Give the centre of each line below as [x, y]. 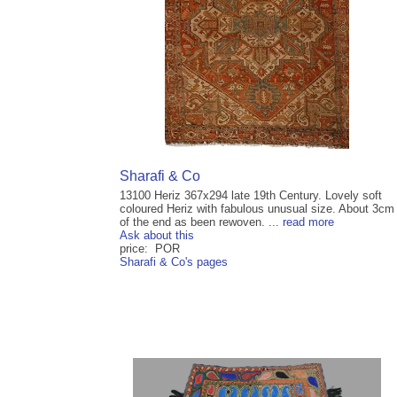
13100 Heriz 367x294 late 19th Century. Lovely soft [251, 196]
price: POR [150, 249]
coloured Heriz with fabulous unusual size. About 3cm [257, 209]
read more [308, 222]
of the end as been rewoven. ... [201, 222]
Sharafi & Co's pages [174, 262]
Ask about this [157, 236]
